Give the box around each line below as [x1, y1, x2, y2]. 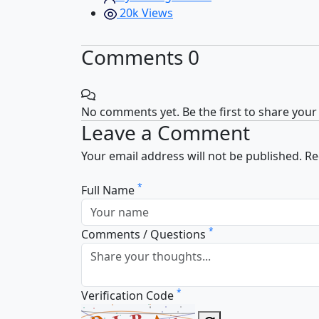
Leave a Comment [81, 119, 250, 147]
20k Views [117, 5, 173, 21]
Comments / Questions [81, 226, 209, 243]
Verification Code [81, 288, 177, 304]
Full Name [81, 182, 137, 199]
